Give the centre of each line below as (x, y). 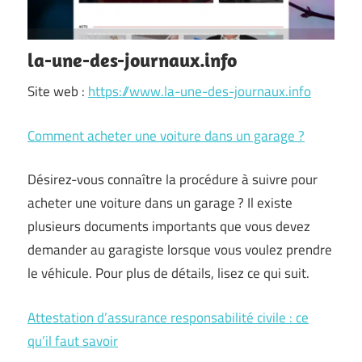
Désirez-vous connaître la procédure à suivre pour (173, 179)
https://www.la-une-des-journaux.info (200, 91)
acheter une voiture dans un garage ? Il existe (160, 203)
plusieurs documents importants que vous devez (169, 226)
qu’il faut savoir (73, 341)
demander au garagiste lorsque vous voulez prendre (180, 250)
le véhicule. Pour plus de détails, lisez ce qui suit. (168, 273)
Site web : (58, 91)
